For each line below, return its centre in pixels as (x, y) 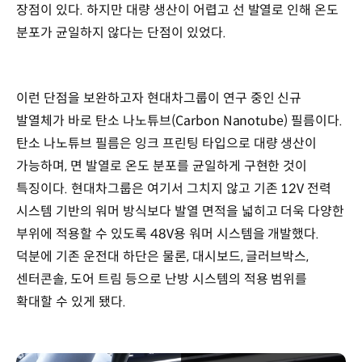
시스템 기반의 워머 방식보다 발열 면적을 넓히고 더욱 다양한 (181, 212)
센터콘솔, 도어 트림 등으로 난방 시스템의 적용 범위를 (162, 280)
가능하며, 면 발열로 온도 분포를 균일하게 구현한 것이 (162, 166)
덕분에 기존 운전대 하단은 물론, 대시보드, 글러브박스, (163, 257)
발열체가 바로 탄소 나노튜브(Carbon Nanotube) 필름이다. (180, 121)
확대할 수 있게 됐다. (71, 302)
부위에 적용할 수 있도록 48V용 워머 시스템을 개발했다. (168, 234)
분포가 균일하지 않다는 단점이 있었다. (121, 32)
